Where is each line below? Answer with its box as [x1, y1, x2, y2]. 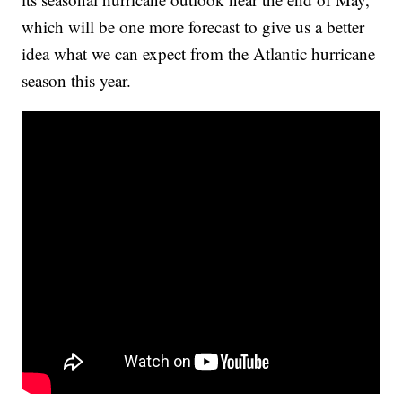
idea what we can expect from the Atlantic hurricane [22, 42, 376, 66]
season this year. [22, 69, 132, 92]
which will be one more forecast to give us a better [22, 15, 365, 39]
